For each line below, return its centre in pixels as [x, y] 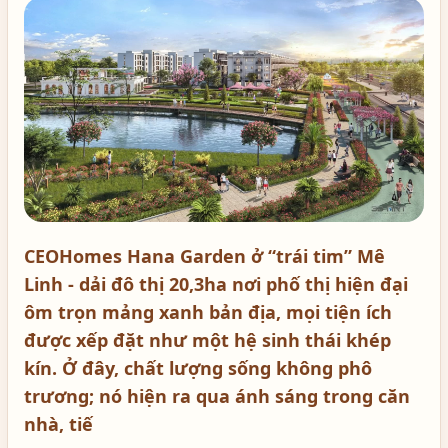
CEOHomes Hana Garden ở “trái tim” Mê [204, 256]
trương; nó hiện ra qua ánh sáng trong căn [217, 396]
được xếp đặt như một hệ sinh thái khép [207, 340]
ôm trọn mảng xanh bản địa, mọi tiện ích [208, 312]
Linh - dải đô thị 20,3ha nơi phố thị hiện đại [216, 284]
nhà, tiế [58, 424]
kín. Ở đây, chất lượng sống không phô [198, 368]
